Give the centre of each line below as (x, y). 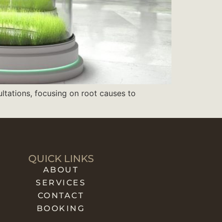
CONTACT (61, 195)
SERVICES (61, 182)
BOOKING (61, 208)
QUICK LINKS (61, 158)
